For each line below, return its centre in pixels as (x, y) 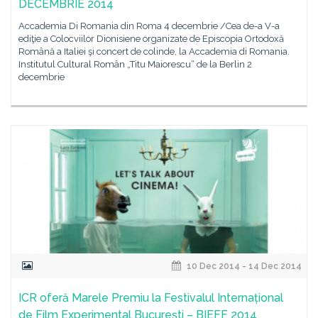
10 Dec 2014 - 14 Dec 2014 (243, 266)
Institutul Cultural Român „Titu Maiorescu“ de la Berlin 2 (135, 64)
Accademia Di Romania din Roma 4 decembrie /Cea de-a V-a (149, 26)
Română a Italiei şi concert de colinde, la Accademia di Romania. (154, 51)
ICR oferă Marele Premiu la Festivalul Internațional (151, 298)
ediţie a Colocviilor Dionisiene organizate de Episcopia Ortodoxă (151, 39)
